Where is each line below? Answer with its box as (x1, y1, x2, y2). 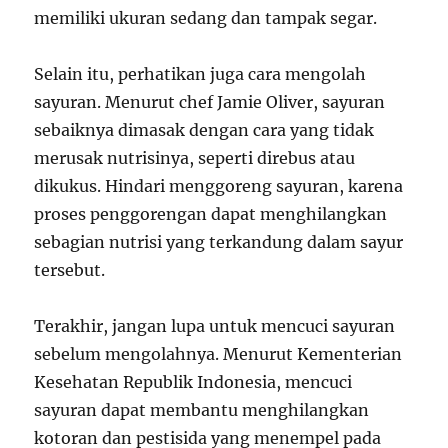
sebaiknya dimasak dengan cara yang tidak (34, 120, 375, 140)
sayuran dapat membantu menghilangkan (34, 400, 370, 420)
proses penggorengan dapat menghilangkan (34, 204, 388, 224)
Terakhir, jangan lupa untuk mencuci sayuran (34, 316, 396, 336)
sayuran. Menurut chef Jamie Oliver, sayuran (34, 92, 386, 112)
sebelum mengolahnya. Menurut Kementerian (34, 344, 403, 364)
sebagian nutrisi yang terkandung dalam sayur (34, 232, 404, 252)
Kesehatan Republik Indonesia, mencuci (34, 372, 353, 392)
